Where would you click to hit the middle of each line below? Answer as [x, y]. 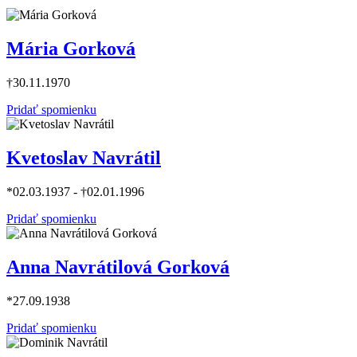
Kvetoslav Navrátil [84, 158]
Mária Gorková [71, 49]
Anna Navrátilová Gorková [118, 267]
